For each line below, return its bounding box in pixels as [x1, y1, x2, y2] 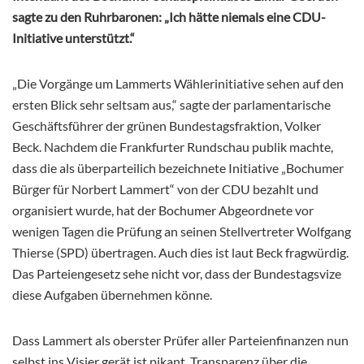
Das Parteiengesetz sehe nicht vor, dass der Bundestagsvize [12, 266, 341, 282]
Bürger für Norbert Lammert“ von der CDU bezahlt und [12, 181, 318, 197]
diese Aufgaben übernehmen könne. [12, 287, 212, 303]
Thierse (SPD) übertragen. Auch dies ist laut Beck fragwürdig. [12, 245, 349, 261]
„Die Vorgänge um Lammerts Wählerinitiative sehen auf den [12, 76, 344, 92]
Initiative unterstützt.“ [12, 30, 135, 46]
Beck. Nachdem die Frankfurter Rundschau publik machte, [12, 139, 333, 155]
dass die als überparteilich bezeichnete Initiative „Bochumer [12, 160, 344, 176]
